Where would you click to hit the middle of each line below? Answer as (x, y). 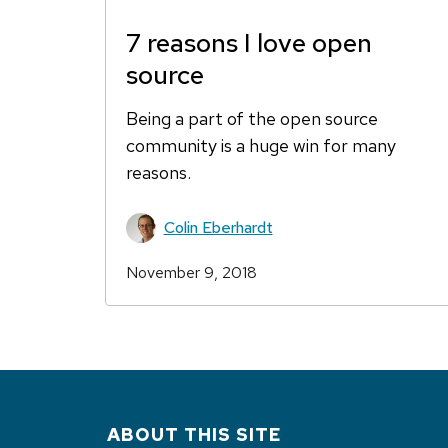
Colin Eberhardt (218, 228)
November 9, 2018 (191, 273)
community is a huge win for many (260, 146)
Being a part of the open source (251, 119)
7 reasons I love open (248, 43)
